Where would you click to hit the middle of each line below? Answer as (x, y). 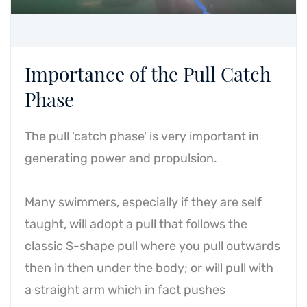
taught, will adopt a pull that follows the (136, 224)
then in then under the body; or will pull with (149, 268)
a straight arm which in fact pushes (125, 290)
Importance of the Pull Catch (148, 74)
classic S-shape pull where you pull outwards (152, 246)
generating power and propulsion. (121, 158)
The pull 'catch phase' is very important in (142, 136)
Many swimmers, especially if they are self (143, 202)
